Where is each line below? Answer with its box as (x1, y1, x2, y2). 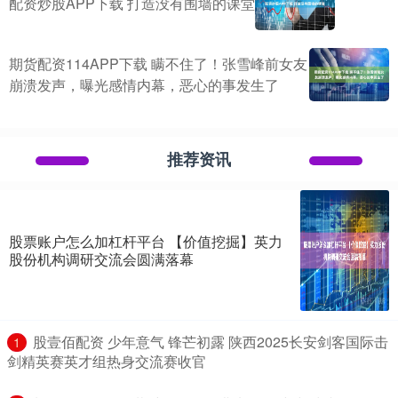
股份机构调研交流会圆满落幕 (9, 248, 194, 269)
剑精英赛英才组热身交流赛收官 (7, 350, 206, 371)
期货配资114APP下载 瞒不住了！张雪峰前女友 (9, 52, 307, 74)
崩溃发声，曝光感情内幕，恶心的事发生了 (9, 74, 279, 95)
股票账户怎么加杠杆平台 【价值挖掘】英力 (9, 230, 283, 251)
